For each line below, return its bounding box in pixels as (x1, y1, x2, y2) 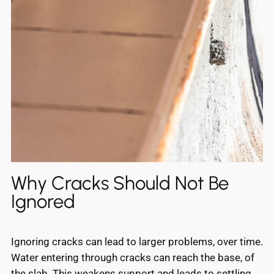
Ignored (11, 190, 75, 213)
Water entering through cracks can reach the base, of (11, 251, 254, 264)
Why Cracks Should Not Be (11, 171, 229, 194)
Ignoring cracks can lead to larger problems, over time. (11, 235, 263, 248)
